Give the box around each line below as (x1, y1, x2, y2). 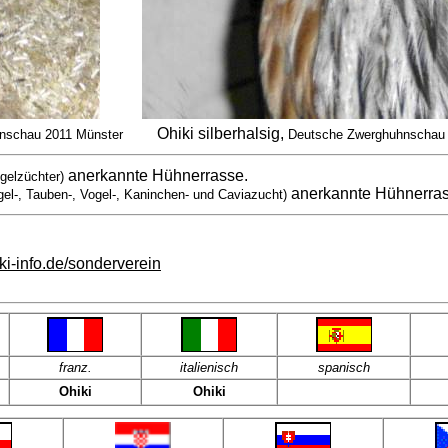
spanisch (317, 360, 370, 375)
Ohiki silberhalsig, (156, 125, 288, 142)
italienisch (180, 360, 238, 375)
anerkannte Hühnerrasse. (64, 167, 248, 184)
